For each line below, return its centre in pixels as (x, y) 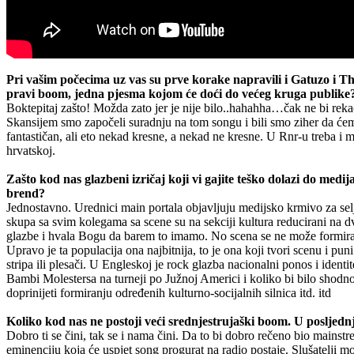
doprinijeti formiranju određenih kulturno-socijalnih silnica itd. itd (169, 292)
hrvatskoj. (31, 150)
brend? (26, 193)
